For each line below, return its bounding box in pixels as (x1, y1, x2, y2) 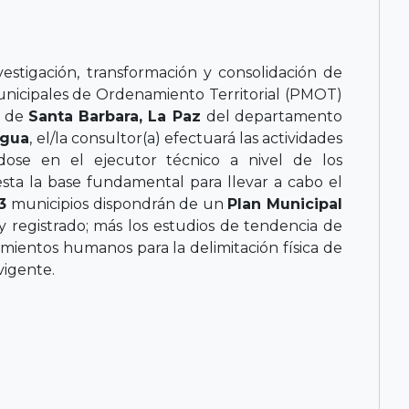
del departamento (205, 107, 343, 125)
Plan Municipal (227, 194, 343, 213)
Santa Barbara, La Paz (28, 107, 206, 125)
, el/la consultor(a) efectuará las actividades (29, 129, 343, 147)
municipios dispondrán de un (11, 194, 228, 213)
